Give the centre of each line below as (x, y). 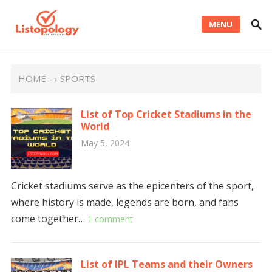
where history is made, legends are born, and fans (124, 202)
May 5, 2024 (105, 143)
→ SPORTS (71, 78)
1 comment (110, 219)
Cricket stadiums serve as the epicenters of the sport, (132, 186)
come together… (49, 219)
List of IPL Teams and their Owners (166, 264)
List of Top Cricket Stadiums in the (166, 114)
